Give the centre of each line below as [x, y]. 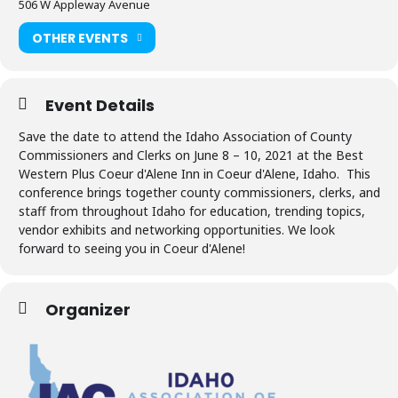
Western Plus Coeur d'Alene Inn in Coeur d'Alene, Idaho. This [195, 174]
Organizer [88, 310]
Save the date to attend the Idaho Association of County [185, 136]
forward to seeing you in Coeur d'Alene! [132, 248]
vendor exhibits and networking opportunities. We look [177, 230]
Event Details [100, 105]
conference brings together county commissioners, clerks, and [199, 192]
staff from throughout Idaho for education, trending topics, [192, 211]
